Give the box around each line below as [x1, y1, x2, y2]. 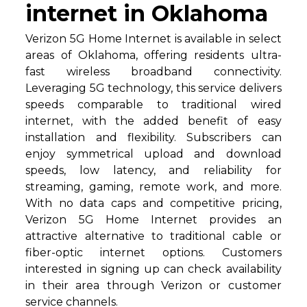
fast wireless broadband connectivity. [25, 65, 282, 79]
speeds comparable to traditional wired [25, 98, 282, 112]
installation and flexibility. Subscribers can [25, 131, 282, 145]
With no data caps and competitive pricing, [25, 197, 282, 210]
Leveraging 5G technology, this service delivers [25, 82, 282, 95]
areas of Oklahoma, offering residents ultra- [25, 49, 282, 62]
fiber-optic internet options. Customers [25, 246, 282, 260]
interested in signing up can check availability [25, 262, 282, 276]
